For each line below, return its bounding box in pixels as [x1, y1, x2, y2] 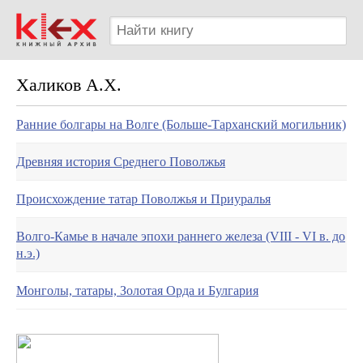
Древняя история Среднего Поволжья [16, 155, 225, 169]
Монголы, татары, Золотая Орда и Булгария [16, 284, 258, 297]
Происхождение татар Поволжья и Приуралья [16, 192, 271, 206]
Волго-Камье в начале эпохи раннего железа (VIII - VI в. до [16, 229, 345, 243]
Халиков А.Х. [16, 75, 122, 95]
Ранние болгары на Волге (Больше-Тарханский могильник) [16, 117, 346, 131]
